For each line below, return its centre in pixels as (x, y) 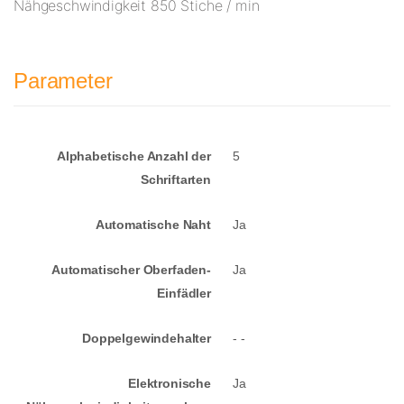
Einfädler (184, 294)
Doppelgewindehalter (147, 339)
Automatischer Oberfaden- (131, 270)
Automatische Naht (153, 225)
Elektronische (170, 384)
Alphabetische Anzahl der (133, 156)
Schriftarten (175, 180)
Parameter (63, 81)
